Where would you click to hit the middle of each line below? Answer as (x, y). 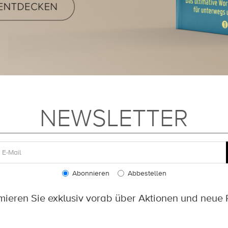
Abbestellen (147, 174)
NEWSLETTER (114, 118)
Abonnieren (91, 174)
